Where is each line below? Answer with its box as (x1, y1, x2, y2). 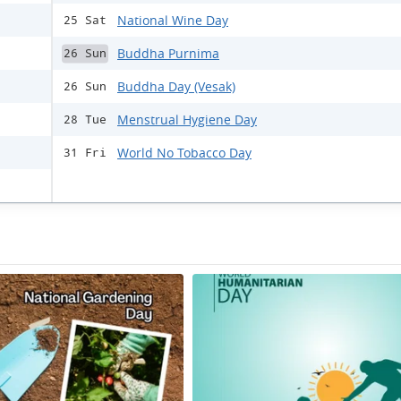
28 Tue (64, 113, 107, 126)
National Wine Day (117, 12, 228, 29)
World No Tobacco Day (117, 144, 252, 161)
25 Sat (64, 13, 107, 27)
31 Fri (64, 146, 107, 159)
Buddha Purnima (117, 45, 219, 62)
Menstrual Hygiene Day (117, 111, 257, 128)
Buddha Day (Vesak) (117, 78, 235, 95)
